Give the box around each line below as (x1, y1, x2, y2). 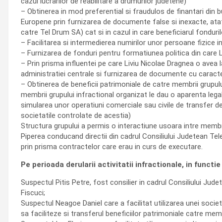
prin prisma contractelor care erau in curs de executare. (21, 142, 203, 151)
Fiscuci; (21, 188, 45, 197)
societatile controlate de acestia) (21, 111, 131, 120)
